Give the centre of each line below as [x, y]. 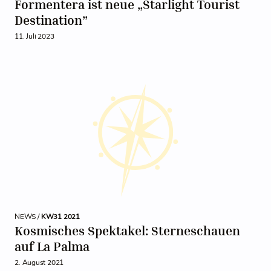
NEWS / [28, 217]
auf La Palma [52, 247]
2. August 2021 [39, 263]
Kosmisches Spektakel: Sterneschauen [127, 231]
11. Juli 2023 [34, 36]
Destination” [51, 20]
